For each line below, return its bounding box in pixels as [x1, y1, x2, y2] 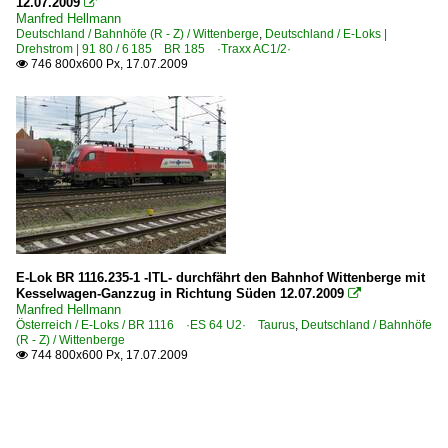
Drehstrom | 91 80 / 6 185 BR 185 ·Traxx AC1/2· [16, 42, 291, 57]
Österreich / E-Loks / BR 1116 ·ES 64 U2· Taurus [16, 318, 295, 333]
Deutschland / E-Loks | [265, 27, 387, 42]
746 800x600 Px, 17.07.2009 [28, 57, 188, 72]
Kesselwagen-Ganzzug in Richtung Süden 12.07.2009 [16, 286, 344, 302]
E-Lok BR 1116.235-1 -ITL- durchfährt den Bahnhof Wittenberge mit [16, 270, 425, 286]
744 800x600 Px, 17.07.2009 [28, 348, 188, 363]
